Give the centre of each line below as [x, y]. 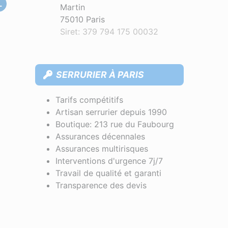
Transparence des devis [101, 185]
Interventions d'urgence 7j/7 [109, 161]
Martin [72, 7]
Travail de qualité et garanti [108, 173]
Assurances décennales [100, 136]
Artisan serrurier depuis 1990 [111, 112]
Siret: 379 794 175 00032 [109, 32]
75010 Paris [82, 20]
